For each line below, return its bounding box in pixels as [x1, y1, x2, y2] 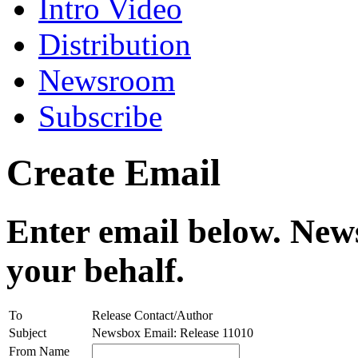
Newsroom [38, 62, 175, 97]
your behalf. [6, 251, 185, 289]
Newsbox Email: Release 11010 [92, 325, 253, 340]
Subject [9, 325, 46, 340]
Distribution [38, 26, 191, 62]
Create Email [6, 152, 221, 194]
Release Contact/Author [92, 308, 213, 322]
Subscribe [38, 98, 162, 133]
